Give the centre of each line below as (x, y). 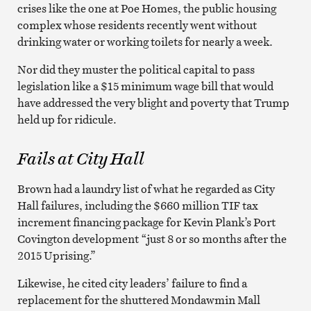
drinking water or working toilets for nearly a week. (145, 41)
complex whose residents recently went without (137, 25)
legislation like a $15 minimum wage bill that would (145, 86)
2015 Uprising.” (56, 255)
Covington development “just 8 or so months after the (152, 238)
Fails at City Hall (81, 158)
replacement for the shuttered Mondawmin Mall (138, 300)
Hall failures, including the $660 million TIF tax (137, 205)
